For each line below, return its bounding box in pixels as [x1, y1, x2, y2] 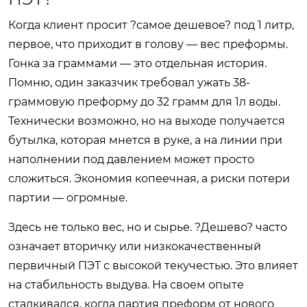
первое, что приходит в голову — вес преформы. [8, 37, 288, 51]
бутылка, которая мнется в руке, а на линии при [8, 133, 282, 147]
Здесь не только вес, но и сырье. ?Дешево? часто [8, 220, 287, 234]
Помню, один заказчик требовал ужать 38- [8, 75, 250, 89]
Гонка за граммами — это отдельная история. [8, 56, 267, 70]
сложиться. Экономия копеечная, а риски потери [8, 171, 290, 185]
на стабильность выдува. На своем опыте [8, 278, 244, 291]
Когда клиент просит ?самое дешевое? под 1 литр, [8, 18, 294, 32]
